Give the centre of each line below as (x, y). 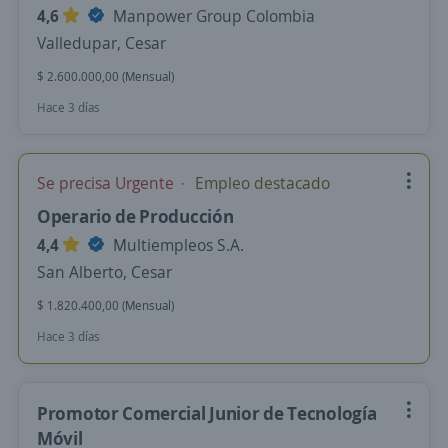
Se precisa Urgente (107, 183)
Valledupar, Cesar (101, 43)
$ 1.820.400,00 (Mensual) (105, 305)
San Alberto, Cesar (104, 272)
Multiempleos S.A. (176, 245)
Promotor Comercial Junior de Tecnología (207, 413)
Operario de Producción (135, 216)
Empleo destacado (260, 183)
